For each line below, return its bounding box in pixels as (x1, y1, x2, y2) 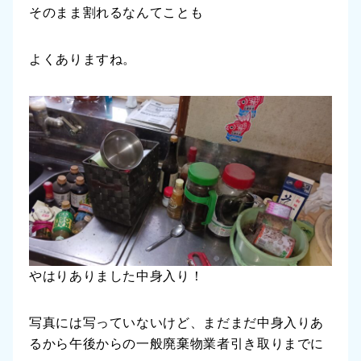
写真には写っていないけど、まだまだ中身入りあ (29, 316, 325, 330)
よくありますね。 (29, 52, 137, 66)
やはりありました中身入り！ (29, 269, 204, 284)
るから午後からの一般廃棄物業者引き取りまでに (29, 337, 325, 351)
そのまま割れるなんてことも (29, 5, 204, 19)
